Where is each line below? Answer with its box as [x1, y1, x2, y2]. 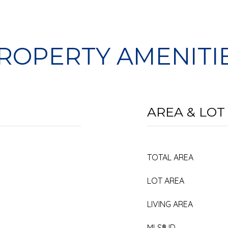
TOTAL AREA [147, 152, 193, 162]
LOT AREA [147, 176, 184, 186]
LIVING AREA [147, 199, 193, 209]
